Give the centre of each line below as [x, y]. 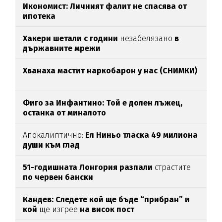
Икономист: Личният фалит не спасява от [105, 6]
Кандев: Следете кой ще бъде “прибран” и [107, 199]
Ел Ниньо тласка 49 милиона [142, 135]
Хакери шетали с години [71, 38]
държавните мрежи [62, 48]
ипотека [39, 16]
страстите [172, 167]
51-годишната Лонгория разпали [88, 167]
